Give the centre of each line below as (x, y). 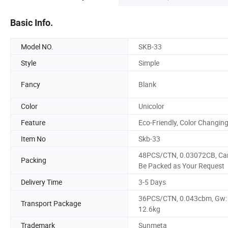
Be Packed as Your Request (181, 165)
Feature (33, 122)
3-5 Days (152, 182)
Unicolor (151, 106)
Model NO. (37, 46)
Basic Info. (32, 22)
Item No (33, 138)
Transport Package (51, 204)
